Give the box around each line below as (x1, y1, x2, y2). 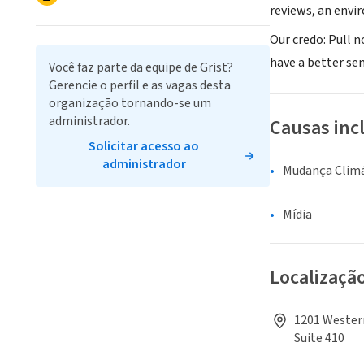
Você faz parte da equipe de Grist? (49, 58, 233, 76)
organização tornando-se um (49, 94, 211, 112)
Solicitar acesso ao (89, 137, 199, 155)
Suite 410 (294, 329, 344, 348)
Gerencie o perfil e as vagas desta (49, 76, 231, 94)
